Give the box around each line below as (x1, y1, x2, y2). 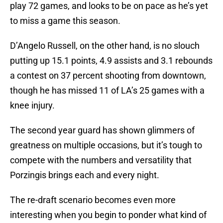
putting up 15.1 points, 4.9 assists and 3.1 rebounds (10, 55, 213, 66)
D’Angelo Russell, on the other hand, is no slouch (10, 40, 200, 51)
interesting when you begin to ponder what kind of (10, 210, 207, 221)
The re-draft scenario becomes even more (10, 195, 176, 206)
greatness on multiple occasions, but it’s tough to (10, 140, 202, 151)
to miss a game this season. (10, 15, 120, 26)
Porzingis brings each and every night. (10, 170, 159, 181)
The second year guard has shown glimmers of (10, 125, 195, 136)
